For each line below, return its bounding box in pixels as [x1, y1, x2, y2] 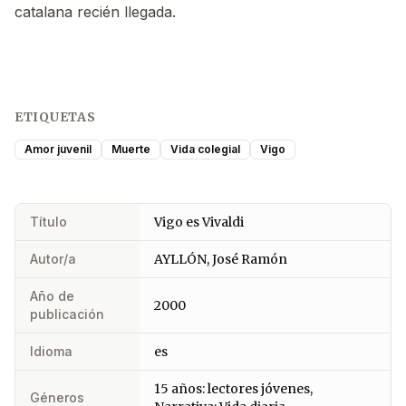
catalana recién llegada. [14, 3, 176, 22]
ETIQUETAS [14, 109, 96, 126]
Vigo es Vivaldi [154, 214, 244, 231]
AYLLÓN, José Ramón [154, 251, 287, 268]
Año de [30, 288, 74, 304]
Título [30, 214, 67, 230]
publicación [30, 306, 104, 323]
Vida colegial [170, 142, 240, 157]
